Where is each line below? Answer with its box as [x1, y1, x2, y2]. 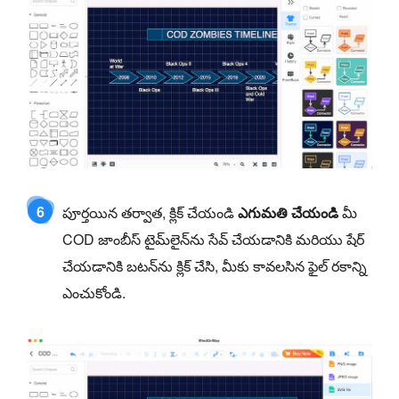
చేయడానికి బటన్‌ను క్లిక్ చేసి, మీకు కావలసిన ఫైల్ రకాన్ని [62, 255, 367, 276]
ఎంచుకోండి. [62, 281, 126, 303]
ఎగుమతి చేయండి [238, 201, 338, 223]
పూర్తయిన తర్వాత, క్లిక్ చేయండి [62, 201, 238, 223]
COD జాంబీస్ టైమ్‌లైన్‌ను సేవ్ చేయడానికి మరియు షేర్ [62, 228, 364, 249]
